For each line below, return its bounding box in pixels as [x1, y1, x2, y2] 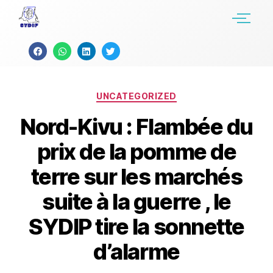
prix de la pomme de [37, 138, 236, 165]
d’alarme [93, 238, 180, 265]
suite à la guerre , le [42, 188, 231, 215]
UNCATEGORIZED [96, 91, 177, 101]
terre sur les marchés [30, 163, 243, 190]
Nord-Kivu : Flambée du [20, 113, 253, 140]
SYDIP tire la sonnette [29, 213, 244, 240]
